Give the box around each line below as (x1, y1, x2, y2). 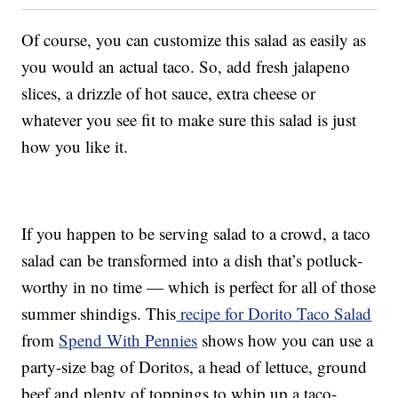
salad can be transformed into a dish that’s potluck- (21, 249, 363, 272)
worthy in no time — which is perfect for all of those (21, 275, 377, 298)
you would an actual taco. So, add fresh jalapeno (21, 55, 351, 78)
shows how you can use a (197, 329, 374, 352)
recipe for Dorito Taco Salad (176, 302, 372, 325)
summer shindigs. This (21, 302, 177, 325)
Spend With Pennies (59, 329, 198, 352)
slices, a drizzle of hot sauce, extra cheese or (21, 82, 316, 105)
